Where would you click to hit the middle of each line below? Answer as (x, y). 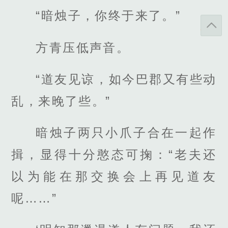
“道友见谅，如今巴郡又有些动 (126, 79)
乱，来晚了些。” (61, 101)
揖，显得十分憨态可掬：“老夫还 (114, 154)
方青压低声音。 (83, 47)
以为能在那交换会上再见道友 (114, 176)
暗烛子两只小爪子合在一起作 (126, 132)
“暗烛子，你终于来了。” (108, 16)
